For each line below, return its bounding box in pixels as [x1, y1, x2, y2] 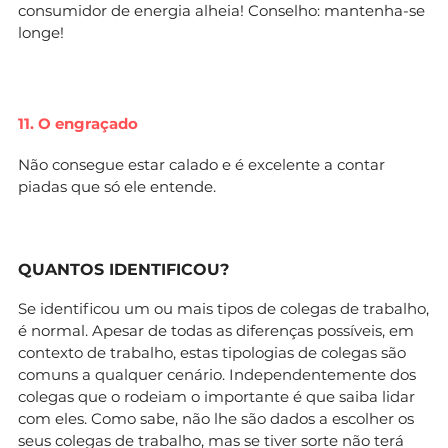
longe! [18, 22, 64, 42]
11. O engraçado [18, 113, 138, 133]
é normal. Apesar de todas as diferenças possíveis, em [18, 320, 414, 340]
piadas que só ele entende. [18, 176, 216, 196]
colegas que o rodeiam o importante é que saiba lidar [18, 386, 415, 406]
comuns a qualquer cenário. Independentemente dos [18, 364, 416, 384]
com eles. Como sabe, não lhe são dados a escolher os [18, 408, 414, 428]
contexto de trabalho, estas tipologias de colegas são [18, 342, 406, 362]
